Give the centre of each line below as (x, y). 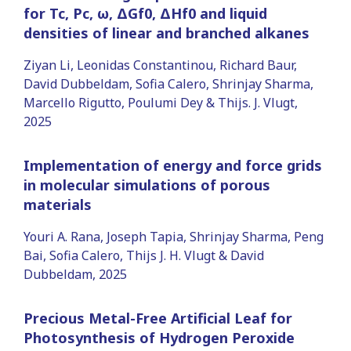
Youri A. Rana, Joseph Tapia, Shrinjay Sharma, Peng (174, 236)
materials (58, 204)
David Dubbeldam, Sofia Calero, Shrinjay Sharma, (168, 83)
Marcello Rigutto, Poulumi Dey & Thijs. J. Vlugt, (161, 102)
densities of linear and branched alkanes (166, 33)
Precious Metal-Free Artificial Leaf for (158, 318)
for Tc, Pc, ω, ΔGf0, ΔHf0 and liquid (145, 13)
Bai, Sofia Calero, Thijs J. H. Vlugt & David (144, 255)
